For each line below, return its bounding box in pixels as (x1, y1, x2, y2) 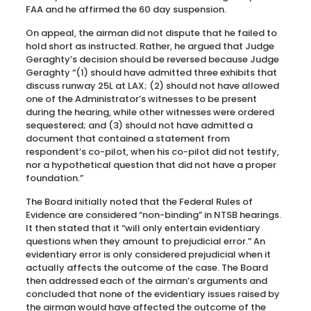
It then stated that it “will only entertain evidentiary (25, 221, 260, 235)
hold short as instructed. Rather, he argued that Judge (25, 40, 274, 53)
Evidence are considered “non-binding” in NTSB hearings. (25, 208, 281, 221)
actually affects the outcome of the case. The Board (25, 261, 268, 274)
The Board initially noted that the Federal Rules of (25, 195, 253, 208)
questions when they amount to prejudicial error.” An (25, 235, 265, 248)
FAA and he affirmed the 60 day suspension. (25, 3, 226, 16)
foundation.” (25, 171, 83, 185)
